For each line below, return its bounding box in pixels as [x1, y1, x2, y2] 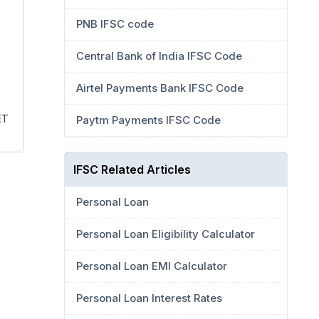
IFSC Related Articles [73, 162, 191, 177]
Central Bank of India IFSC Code [76, 49, 242, 63]
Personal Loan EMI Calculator [76, 259, 227, 273]
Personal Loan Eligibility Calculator [76, 227, 255, 241]
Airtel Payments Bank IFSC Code [76, 81, 244, 95]
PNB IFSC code [76, 17, 154, 31]
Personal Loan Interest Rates [76, 291, 222, 305]
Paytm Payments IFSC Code [76, 113, 221, 127]
